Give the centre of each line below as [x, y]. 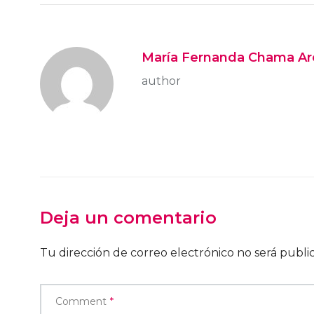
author [161, 81]
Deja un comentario [128, 218]
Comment [81, 302]
